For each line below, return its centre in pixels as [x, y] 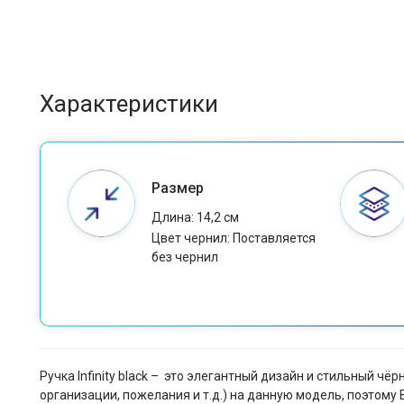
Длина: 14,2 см [195, 218]
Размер [177, 188]
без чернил [184, 257]
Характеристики [129, 104]
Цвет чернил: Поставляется [233, 239]
